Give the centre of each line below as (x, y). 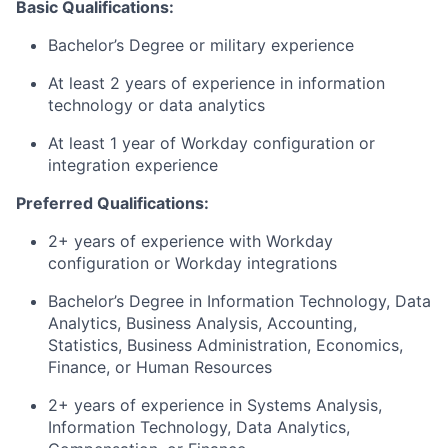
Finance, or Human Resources (160, 367)
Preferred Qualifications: (112, 203)
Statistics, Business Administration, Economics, (225, 345)
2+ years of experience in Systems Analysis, (215, 405)
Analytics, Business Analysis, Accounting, (202, 323)
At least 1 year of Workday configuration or (211, 143)
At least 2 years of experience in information (216, 83)
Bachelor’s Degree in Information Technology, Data (239, 301)
